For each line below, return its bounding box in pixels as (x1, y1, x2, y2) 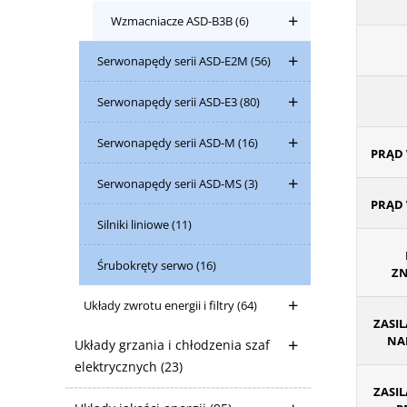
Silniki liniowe (97, 216, 172, 233)
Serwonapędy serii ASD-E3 (97, 94, 240, 110)
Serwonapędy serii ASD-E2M (97, 53, 251, 69)
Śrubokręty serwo (97, 257, 196, 273)
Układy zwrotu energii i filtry (84, 297, 237, 313)
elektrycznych (74, 358, 161, 375)
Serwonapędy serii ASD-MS (97, 175, 244, 192)
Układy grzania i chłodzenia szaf (74, 336, 270, 353)
